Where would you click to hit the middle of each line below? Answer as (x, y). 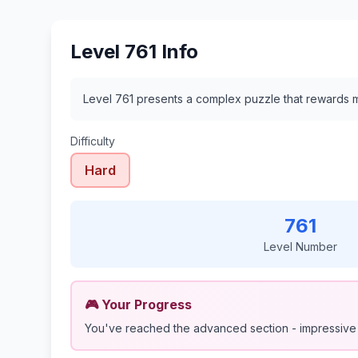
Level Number (300, 247)
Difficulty (93, 141)
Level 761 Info (134, 52)
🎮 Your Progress (138, 304)
